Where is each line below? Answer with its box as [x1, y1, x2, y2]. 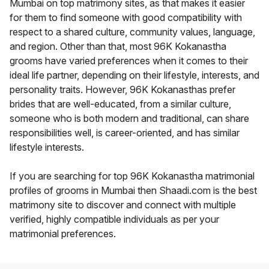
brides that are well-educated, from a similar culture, [10, 98, 231, 110]
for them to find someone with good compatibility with [10, 11, 242, 24]
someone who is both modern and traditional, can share [10, 112, 249, 125]
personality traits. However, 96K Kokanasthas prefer [10, 83, 235, 96]
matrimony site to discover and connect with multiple [10, 199, 236, 211]
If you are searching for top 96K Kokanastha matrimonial [10, 170, 255, 183]
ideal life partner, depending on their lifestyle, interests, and [10, 69, 259, 82]
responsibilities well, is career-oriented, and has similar [10, 127, 240, 139]
